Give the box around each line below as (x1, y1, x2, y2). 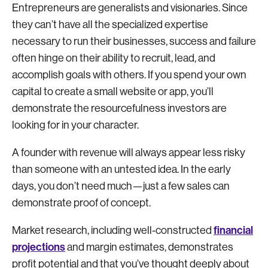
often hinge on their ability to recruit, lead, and (12, 51, 215, 64)
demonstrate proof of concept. (12, 196, 151, 209)
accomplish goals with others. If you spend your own (12, 68, 246, 81)
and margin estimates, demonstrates (65, 240, 233, 253)
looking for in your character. (12, 118, 141, 131)
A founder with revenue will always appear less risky (12, 146, 245, 159)
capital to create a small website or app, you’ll (12, 85, 214, 98)
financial (214, 223, 253, 237)
